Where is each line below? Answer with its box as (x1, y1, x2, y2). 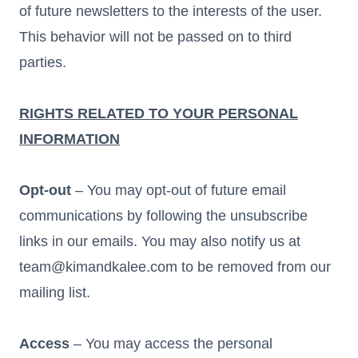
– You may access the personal (70, 335, 272, 352)
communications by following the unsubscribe (19, 207, 308, 224)
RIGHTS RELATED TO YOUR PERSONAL (19, 105, 298, 121)
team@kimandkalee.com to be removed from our (19, 258, 331, 275)
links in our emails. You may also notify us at (19, 233, 300, 249)
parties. (19, 54, 66, 70)
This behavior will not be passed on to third (19, 28, 292, 45)
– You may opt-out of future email (71, 181, 286, 198)
